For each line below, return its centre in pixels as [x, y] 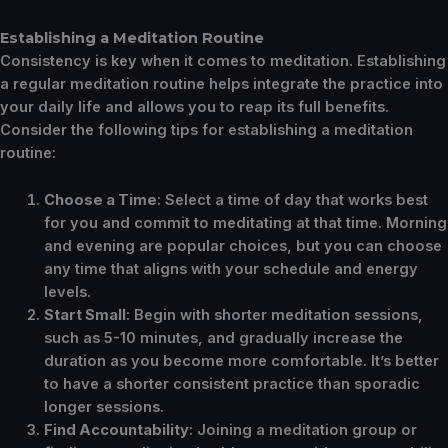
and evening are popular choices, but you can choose [242, 245]
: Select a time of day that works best [292, 199]
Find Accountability [116, 429]
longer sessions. [103, 406]
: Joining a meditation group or [302, 429]
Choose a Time [100, 199]
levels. [67, 291]
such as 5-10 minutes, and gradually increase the [223, 337]
